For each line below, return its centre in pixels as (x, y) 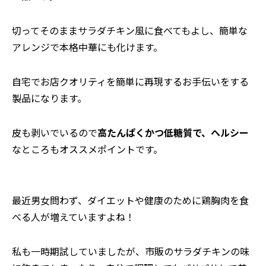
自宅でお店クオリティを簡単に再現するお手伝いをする (130, 82)
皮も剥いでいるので (55, 133)
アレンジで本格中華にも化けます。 (87, 47)
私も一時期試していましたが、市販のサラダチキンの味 (131, 251)
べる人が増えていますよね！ (73, 217)
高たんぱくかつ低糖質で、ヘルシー (173, 133)
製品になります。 (49, 98)
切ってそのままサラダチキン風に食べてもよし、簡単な (130, 31)
